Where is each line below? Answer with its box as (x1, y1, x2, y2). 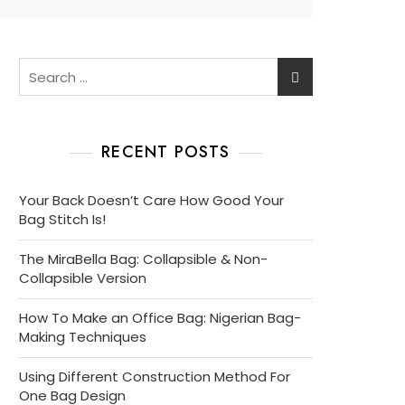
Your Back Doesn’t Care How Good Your (19, 191, 284, 210)
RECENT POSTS (101, 140, 231, 164)
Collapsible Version (19, 268, 146, 287)
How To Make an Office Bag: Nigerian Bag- (19, 308, 301, 327)
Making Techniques (19, 327, 146, 346)
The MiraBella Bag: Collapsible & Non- (19, 250, 268, 268)
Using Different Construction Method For (19, 367, 290, 386)
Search (18, 58, 71, 77)
